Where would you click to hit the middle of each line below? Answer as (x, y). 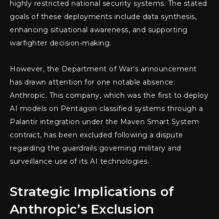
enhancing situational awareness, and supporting (99, 30)
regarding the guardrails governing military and (96, 148)
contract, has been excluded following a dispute (97, 135)
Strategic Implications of (92, 192)
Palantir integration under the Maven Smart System (105, 122)
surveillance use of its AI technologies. (79, 162)
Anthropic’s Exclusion (82, 209)
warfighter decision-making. (61, 43)
